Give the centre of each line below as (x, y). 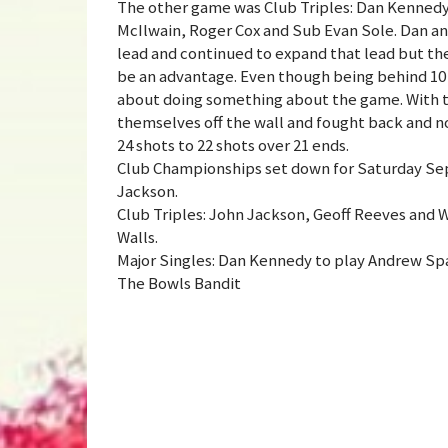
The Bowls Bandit (179, 282)
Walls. (137, 236)
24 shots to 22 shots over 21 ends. (233, 144)
